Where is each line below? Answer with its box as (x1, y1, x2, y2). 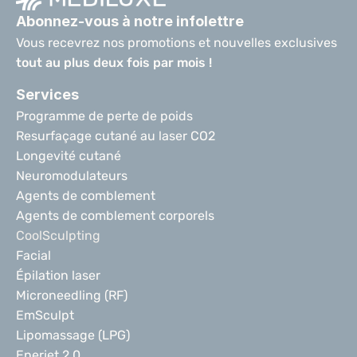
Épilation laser (16, 268, 100, 283)
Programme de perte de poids (16, 108, 193, 124)
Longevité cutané (16, 148, 121, 163)
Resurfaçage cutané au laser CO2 (16, 128, 215, 143)
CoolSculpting (16, 228, 100, 243)
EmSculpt (16, 308, 74, 323)
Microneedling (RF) (16, 288, 127, 303)
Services (16, 86, 79, 103)
